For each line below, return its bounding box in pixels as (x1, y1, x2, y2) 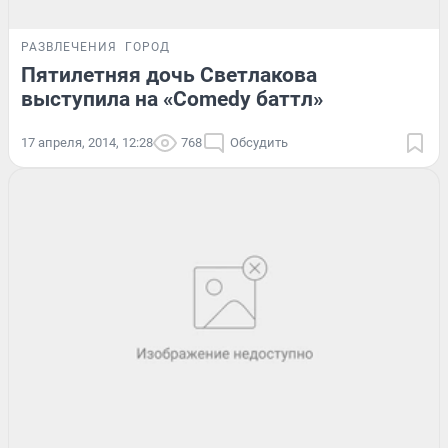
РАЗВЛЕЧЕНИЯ (21, 39, 117, 54)
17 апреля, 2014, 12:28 (21, 134, 153, 150)
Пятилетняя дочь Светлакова (21, 62, 317, 87)
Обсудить (230, 134, 288, 150)
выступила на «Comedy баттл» (21, 86, 323, 111)
